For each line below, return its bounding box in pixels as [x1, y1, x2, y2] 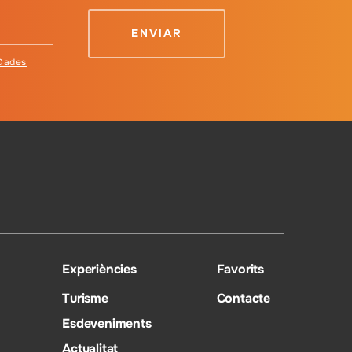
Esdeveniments [62, 314, 152, 332]
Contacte [216, 289, 270, 306]
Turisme [62, 289, 108, 306]
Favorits [216, 260, 264, 277]
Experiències [62, 260, 137, 277]
